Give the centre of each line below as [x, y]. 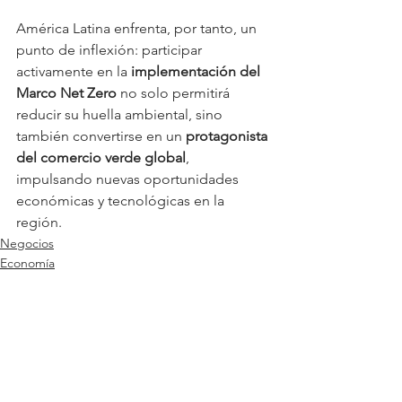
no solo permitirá [175, 92]
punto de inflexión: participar [111, 49]
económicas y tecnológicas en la [122, 200]
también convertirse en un [101, 135]
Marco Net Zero [66, 92]
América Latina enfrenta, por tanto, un [138, 28]
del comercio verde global [101, 157]
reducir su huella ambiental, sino [121, 114]
